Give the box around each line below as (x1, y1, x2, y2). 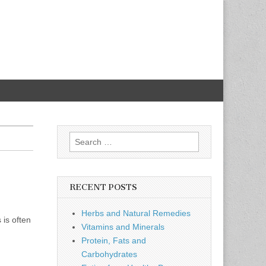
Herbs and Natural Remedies (81, 208, 191, 218)
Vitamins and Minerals (81, 222, 164, 232)
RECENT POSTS (69, 182, 137, 192)
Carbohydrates (81, 249, 137, 259)
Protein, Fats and (81, 236, 146, 245)
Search (69, 133, 96, 142)
